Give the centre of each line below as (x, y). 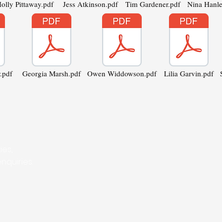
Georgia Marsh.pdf (52, 73)
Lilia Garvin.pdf (189, 73)
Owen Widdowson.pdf (122, 73)
